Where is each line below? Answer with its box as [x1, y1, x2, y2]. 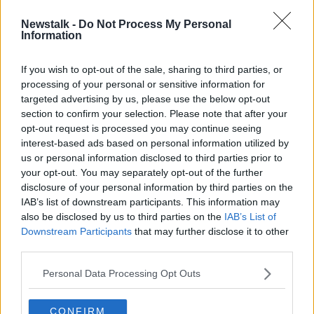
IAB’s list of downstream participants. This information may [21, 196, 280, 207]
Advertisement [126, 117, 188, 128]
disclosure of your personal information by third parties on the [21, 181, 293, 193]
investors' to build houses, [93, 41, 245, 55]
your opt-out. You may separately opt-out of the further [21, 166, 263, 178]
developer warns [93, 54, 189, 67]
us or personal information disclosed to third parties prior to [21, 151, 282, 163]
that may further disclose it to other [132, 225, 289, 237]
